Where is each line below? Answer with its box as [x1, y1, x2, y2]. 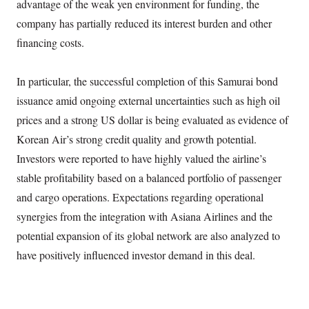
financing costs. [17, 34, 85, 50]
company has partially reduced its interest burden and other [17, 15, 272, 30]
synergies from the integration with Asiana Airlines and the [17, 208, 273, 223]
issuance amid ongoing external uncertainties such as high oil [17, 92, 281, 108]
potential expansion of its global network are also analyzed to [17, 228, 281, 243]
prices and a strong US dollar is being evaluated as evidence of [17, 112, 289, 127]
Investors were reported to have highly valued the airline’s [17, 150, 267, 166]
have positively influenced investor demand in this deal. [17, 247, 256, 262]
